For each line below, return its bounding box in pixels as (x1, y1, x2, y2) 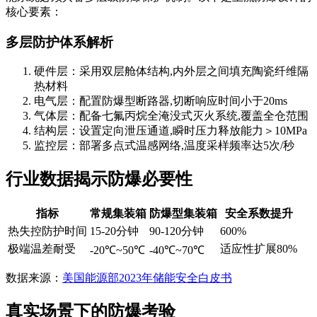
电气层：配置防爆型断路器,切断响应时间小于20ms (34, 95, 287, 108)
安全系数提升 (224, 207, 293, 220)
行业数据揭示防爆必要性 (6, 170, 192, 189)
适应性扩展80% (220, 243, 297, 255)
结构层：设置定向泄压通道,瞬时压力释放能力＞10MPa (34, 125, 307, 137)
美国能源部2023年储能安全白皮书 (62, 272, 232, 284)
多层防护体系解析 (6, 34, 113, 50)
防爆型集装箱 (149, 207, 217, 220)
